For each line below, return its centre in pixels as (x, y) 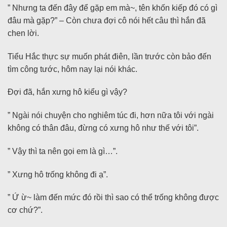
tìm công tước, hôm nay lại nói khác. (72, 69)
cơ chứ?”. (25, 210)
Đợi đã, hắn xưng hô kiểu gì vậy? (67, 92)
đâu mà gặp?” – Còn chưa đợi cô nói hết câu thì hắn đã (107, 20)
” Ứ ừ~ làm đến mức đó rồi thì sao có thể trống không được (113, 198)
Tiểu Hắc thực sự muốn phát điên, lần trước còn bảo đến (109, 56)
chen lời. (23, 33)
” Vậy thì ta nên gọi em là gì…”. (63, 151)
